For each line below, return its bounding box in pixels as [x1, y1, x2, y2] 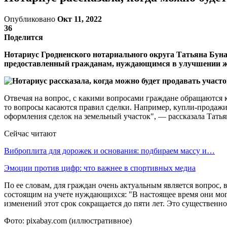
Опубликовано [4, 14, 57, 23]
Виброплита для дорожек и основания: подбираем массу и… [4, 146, 215, 155]
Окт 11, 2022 [57, 14, 102, 23]
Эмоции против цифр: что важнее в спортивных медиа [4, 163, 196, 172]
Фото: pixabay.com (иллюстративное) [4, 216, 132, 225]
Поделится [4, 32, 43, 42]
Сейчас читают [4, 129, 56, 138]
